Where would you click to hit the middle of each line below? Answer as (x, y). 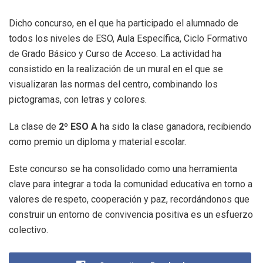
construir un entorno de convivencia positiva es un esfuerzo (131, 215)
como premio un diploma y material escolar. (97, 142)
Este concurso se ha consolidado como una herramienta (123, 169)
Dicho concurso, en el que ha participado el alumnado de (124, 23)
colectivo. (28, 230)
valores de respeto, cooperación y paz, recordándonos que (129, 200)
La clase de (34, 127)
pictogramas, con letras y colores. (79, 100)
